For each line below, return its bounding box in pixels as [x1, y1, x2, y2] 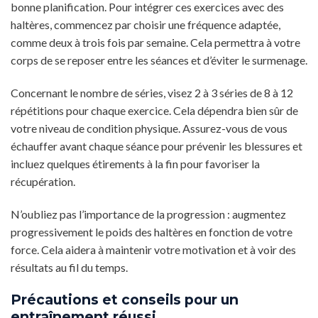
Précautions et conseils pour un [11, 290, 238, 308]
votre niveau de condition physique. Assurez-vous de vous [11, 121, 287, 136]
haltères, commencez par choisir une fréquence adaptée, [11, 18, 280, 32]
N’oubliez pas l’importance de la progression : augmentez [11, 207, 286, 221]
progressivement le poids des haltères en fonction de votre [11, 224, 292, 238]
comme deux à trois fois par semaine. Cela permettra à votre [11, 35, 300, 50]
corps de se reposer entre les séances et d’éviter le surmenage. [11, 53, 307, 67]
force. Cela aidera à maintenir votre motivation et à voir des [11, 242, 296, 256]
